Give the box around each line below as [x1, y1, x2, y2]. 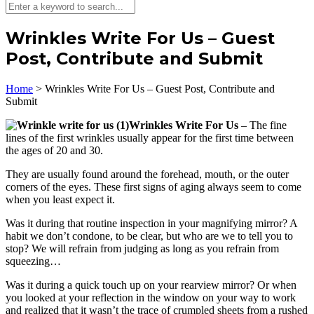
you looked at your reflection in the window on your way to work [6, 291, 296, 303]
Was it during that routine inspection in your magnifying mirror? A [6, 217, 297, 229]
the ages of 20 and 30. [6, 144, 103, 156]
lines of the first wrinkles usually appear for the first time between [6, 131, 294, 144]
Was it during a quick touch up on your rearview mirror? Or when [6, 278, 296, 291]
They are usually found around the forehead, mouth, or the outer [6, 168, 289, 180]
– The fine [238, 118, 287, 131]
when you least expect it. [6, 193, 115, 205]
